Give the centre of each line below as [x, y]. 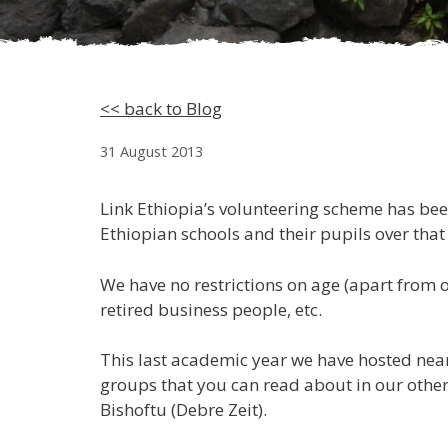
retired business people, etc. [211, 309]
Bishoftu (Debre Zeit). [183, 409]
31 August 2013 [151, 151]
